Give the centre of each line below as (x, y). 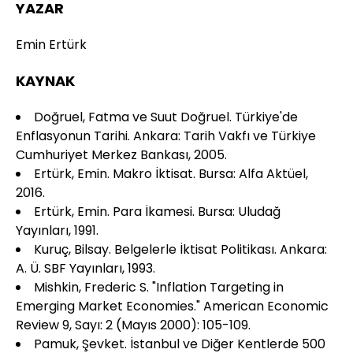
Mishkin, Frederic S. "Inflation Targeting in (159, 287)
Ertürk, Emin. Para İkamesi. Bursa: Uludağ (157, 212)
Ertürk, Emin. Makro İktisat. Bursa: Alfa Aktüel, (171, 174)
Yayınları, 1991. (57, 230)
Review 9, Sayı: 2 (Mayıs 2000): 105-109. (133, 325)
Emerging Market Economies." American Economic (172, 306)
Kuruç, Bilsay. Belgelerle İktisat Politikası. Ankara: (180, 249)
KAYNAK (45, 81)
